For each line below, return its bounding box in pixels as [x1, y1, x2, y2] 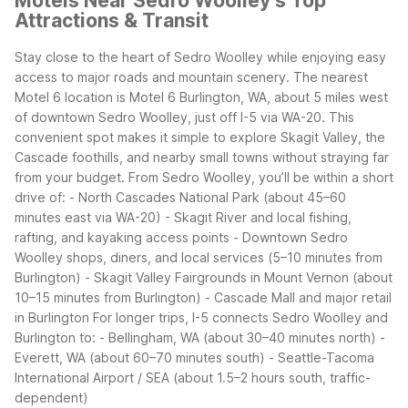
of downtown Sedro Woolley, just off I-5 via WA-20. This [15, 108, 354, 125]
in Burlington [15, 309, 89, 325]
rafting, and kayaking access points [15, 229, 229, 245]
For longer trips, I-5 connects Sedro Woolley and [93, 309, 388, 325]
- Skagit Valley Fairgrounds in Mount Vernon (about [85, 269, 393, 285]
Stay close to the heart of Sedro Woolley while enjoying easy [15, 48, 386, 65]
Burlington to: [15, 329, 96, 345]
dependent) [15, 389, 88, 405]
